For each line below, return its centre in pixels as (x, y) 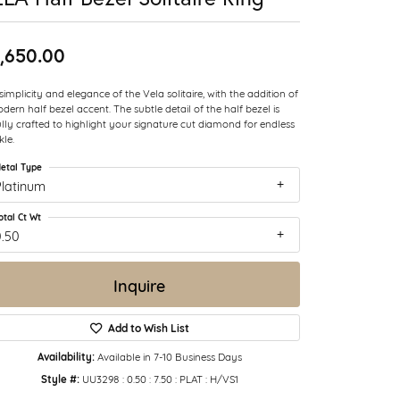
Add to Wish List (148, 328)
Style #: (60, 379)
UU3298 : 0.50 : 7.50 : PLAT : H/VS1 (160, 379)
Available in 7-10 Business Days (169, 356)
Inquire (139, 284)
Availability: (66, 356)
